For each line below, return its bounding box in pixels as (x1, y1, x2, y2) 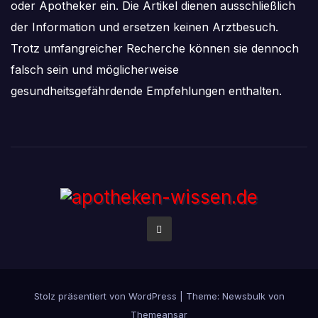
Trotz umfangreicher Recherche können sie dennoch (11, 40, 299, 55)
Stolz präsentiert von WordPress (33, 290, 180, 302)
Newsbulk (221, 290, 265, 302)
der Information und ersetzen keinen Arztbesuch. (11, 19, 278, 34)
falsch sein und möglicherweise (11, 62, 179, 77)
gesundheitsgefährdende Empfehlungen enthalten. (11, 83, 282, 98)
